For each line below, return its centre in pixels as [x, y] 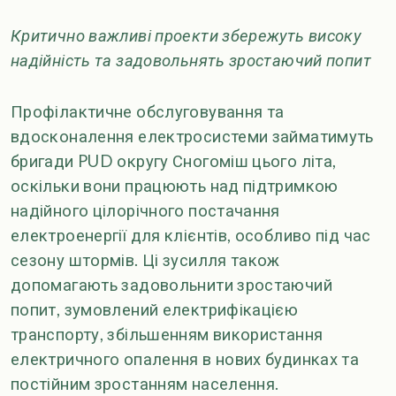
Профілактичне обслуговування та [148, 112]
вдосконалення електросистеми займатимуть [192, 137]
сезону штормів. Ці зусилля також [145, 260]
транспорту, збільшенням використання [167, 335]
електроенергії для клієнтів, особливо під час [191, 236]
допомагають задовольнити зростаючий [171, 285]
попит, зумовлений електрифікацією [155, 310]
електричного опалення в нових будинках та [185, 359]
